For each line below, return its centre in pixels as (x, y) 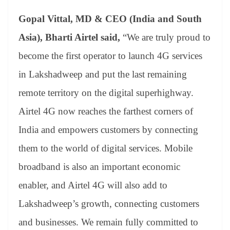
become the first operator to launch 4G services (110, 56)
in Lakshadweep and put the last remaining (103, 74)
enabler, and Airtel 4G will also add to (93, 185)
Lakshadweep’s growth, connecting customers (109, 204)
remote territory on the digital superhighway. (106, 93)
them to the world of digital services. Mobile (106, 148)
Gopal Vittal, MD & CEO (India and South (110, 19)
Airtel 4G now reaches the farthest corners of (106, 111)
